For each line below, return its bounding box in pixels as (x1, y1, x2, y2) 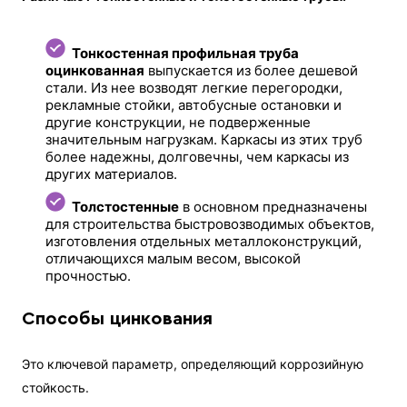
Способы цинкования (22, 310, 213, 329)
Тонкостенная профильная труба (72, 45, 300, 63)
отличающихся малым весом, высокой (45, 250, 302, 268)
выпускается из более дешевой (144, 62, 359, 80)
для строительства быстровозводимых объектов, (45, 215, 375, 233)
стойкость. (22, 380, 90, 396)
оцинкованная (45, 62, 145, 80)
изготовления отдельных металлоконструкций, (45, 233, 362, 251)
